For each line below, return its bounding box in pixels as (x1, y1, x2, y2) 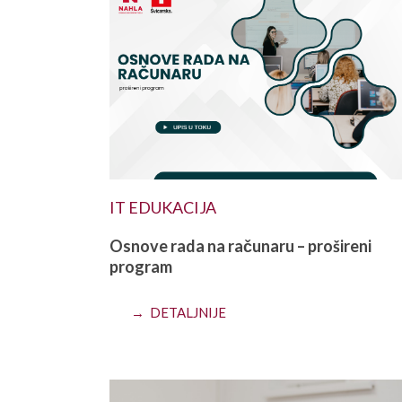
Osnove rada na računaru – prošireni (109, 236, 371, 257)
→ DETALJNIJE (131, 304, 226, 321)
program (109, 257, 172, 277)
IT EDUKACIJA (109, 197, 216, 218)
